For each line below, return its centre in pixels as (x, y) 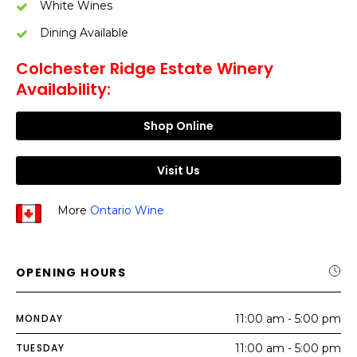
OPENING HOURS (71, 273)
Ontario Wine (127, 210)
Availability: (63, 89)
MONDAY (40, 318)
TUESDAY (41, 348)
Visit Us (178, 171)
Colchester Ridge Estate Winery (145, 69)
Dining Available (84, 33)
